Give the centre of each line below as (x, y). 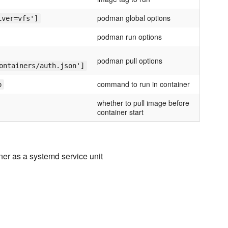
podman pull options (130, 61)
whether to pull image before (143, 103)
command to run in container (144, 84)
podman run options (130, 37)
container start (120, 112)
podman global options (134, 18)
